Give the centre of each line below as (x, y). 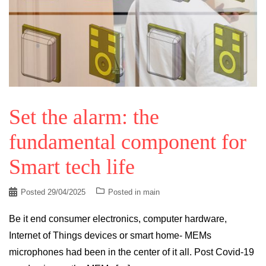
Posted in (126, 192)
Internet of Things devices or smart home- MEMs (110, 235)
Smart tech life (72, 167)
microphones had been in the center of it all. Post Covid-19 (132, 252)
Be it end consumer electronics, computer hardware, (118, 218)
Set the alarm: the (84, 117)
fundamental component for (128, 142)
